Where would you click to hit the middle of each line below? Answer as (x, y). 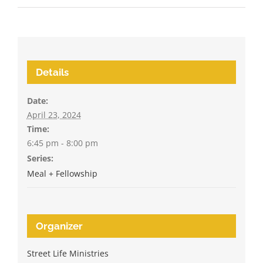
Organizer (59, 226)
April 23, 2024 (54, 114)
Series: (40, 158)
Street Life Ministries (68, 253)
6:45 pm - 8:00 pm (62, 143)
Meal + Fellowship (62, 173)
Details (52, 72)
